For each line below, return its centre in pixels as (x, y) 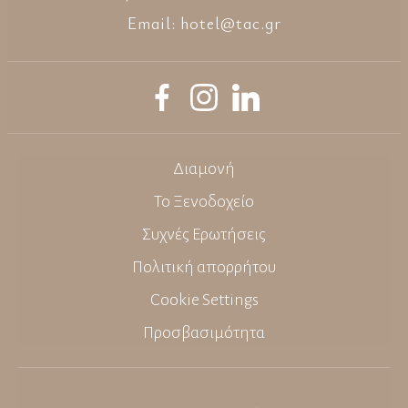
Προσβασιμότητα (204, 333)
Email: (153, 23)
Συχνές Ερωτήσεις (204, 235)
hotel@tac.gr (230, 23)
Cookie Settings (204, 300)
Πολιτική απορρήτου (204, 267)
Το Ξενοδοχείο (204, 202)
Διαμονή (204, 169)
